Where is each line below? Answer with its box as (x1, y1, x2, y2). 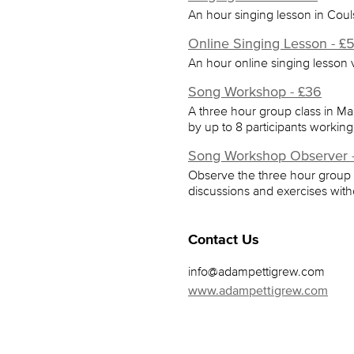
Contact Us (188, 232, 259, 247)
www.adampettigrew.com (188, 283, 328, 297)
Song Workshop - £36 (188, 84, 322, 100)
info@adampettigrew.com (188, 264, 325, 278)
